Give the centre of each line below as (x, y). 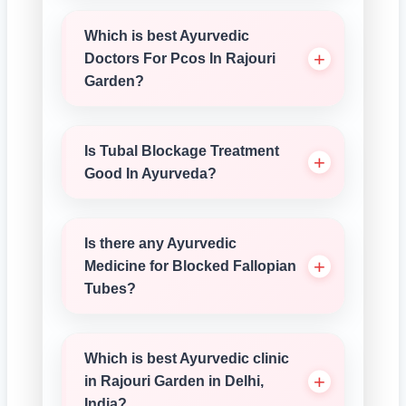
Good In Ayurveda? (150, 174)
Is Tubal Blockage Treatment (182, 151)
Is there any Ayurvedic (160, 243)
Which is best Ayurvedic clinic (187, 358)
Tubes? (110, 289)
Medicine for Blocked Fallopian (190, 266)
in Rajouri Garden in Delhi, (174, 381)
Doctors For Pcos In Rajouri (180, 58)
